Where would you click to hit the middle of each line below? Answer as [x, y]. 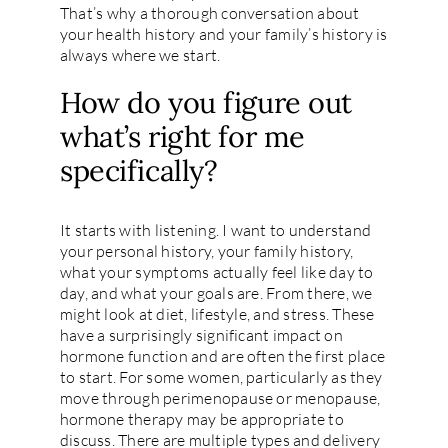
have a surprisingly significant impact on [201, 334]
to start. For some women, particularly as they [221, 376]
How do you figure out [205, 103]
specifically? [138, 171]
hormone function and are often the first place [222, 355]
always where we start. [140, 55]
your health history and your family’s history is [223, 34]
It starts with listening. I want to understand [215, 229]
